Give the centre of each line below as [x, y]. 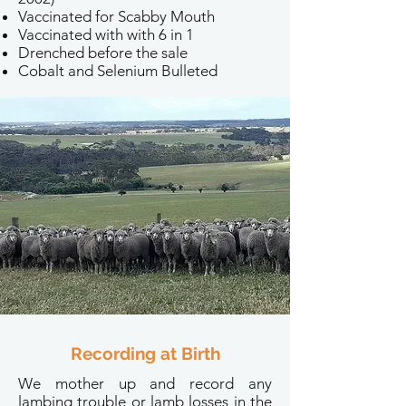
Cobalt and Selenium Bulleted [118, 71]
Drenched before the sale [103, 53]
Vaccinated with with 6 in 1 [106, 34]
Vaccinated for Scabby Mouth [116, 16]
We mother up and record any [145, 383]
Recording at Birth [145, 353]
